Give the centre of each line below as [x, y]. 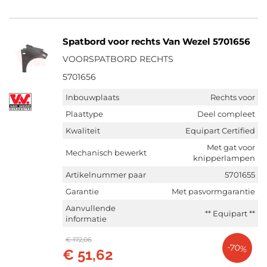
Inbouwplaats [92, 97]
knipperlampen [224, 158]
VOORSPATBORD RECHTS [118, 59]
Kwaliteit [83, 131]
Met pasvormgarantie [213, 191]
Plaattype [84, 114]
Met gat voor [231, 147]
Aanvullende [91, 208]
